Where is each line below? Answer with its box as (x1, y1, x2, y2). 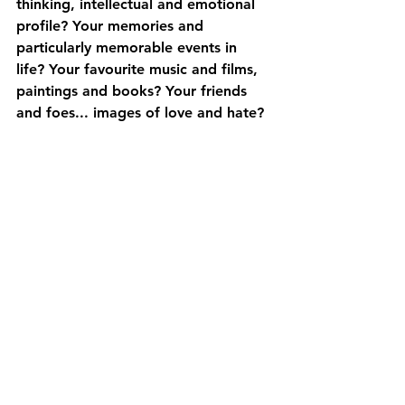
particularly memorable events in (16, 39, 241, 56)
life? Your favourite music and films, (16, 61, 262, 78)
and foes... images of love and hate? (16, 104, 268, 121)
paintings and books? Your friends (16, 82, 251, 99)
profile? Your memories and (16, 17, 208, 34)
